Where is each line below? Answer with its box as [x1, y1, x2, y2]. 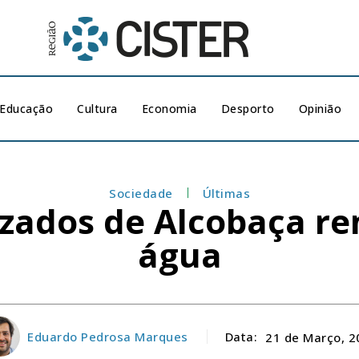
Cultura [77, 101, 118, 116]
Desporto [220, 101, 275, 116]
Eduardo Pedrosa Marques [27, 329, 188, 345]
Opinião [298, 101, 342, 116]
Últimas [202, 185, 250, 201]
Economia [141, 101, 197, 116]
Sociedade [109, 185, 173, 201]
